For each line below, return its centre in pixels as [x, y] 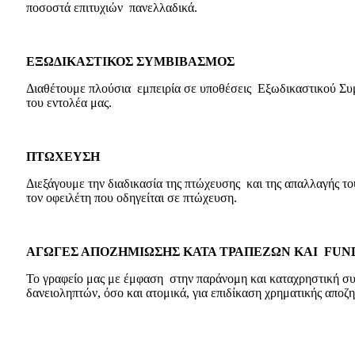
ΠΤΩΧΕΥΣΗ [63, 156]
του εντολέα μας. [69, 102]
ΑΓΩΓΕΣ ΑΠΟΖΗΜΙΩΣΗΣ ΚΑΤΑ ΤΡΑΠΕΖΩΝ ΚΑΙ [175, 251]
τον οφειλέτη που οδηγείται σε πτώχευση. [132, 197]
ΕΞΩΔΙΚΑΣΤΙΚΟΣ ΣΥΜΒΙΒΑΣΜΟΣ [130, 61]
